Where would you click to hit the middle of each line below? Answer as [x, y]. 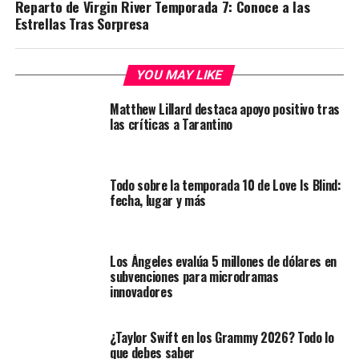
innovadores [141, 292]
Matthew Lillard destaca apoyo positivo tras [225, 109]
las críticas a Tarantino [171, 125]
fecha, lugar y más [158, 201]
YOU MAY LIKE [180, 75]
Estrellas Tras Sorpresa [82, 24]
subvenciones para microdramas [194, 277]
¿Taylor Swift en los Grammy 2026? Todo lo [222, 338]
